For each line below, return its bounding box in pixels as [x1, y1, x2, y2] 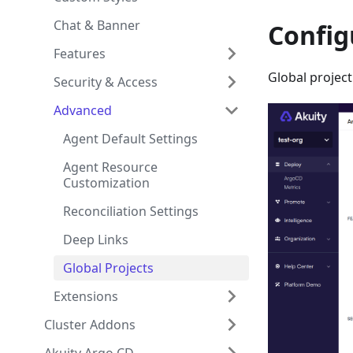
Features [54, 45, 106, 62]
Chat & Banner [54, 17, 140, 34]
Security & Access [54, 73, 158, 91]
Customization [63, 174, 150, 191]
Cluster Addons [44, 316, 136, 333]
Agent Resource [63, 158, 158, 176]
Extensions [54, 288, 118, 305]
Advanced [54, 102, 112, 119]
